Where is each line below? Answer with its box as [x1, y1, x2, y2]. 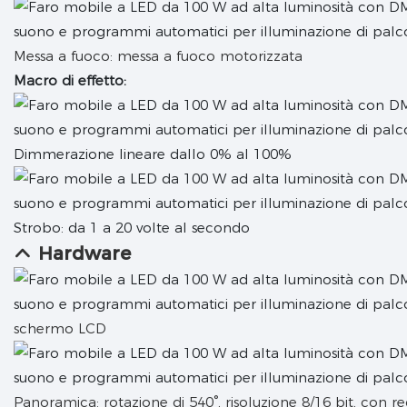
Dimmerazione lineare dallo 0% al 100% [14, 145, 292, 164]
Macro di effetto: [14, 72, 126, 90]
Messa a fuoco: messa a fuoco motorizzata [14, 47, 303, 65]
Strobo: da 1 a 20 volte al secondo [14, 219, 250, 237]
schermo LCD [14, 320, 106, 338]
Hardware [37, 243, 131, 265]
